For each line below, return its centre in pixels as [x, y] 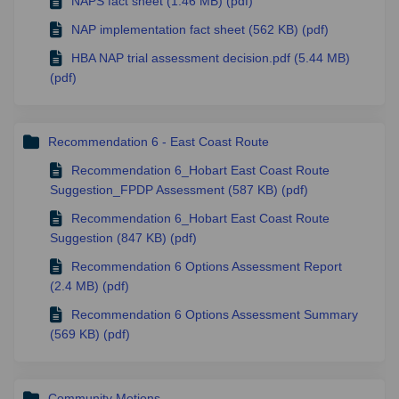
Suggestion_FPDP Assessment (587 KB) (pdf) [179, 190]
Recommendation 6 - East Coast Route [159, 142]
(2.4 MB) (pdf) [90, 286]
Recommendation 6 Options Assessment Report [207, 267]
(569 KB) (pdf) [90, 334]
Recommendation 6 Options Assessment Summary [215, 315]
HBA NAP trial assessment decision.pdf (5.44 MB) [211, 58]
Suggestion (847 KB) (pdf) [123, 238]
